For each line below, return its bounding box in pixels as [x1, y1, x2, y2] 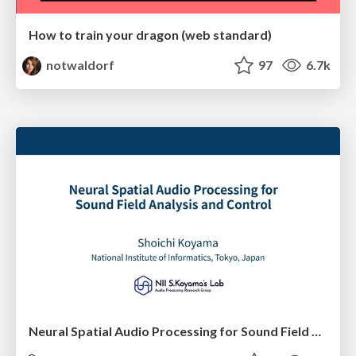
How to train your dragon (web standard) [29, 27, 272, 43]
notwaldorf [44, 57, 115, 73]
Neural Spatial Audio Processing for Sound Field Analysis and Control [311, 323, 321, 339]
